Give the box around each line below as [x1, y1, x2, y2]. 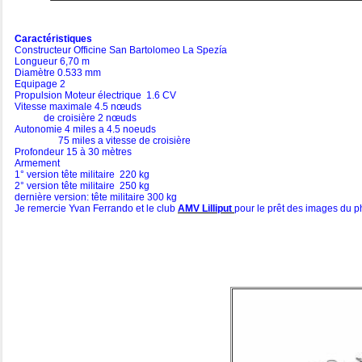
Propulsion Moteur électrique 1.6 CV [15, 90, 176, 102]
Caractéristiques [15, 33, 92, 45]
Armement [15, 158, 60, 170]
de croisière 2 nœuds [15, 112, 137, 124]
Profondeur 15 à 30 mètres [15, 146, 132, 158]
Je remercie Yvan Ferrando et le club [15, 203, 178, 215]
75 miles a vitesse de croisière [15, 135, 191, 147]
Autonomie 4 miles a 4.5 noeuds [15, 124, 156, 136]
